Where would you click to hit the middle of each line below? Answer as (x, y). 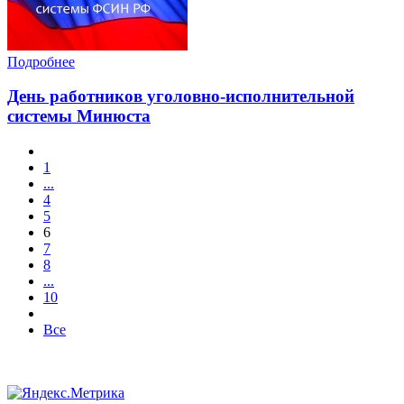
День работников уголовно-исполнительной (181, 96)
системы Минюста (79, 116)
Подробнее (41, 61)
